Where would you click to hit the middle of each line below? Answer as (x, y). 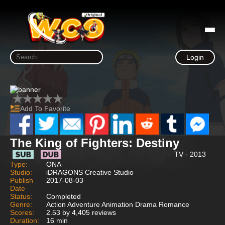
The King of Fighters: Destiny (95, 143)
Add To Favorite (45, 108)
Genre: (21, 204)
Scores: (22, 212)
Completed (64, 196)
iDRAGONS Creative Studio (90, 172)
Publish (22, 180)
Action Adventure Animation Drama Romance (118, 204)
